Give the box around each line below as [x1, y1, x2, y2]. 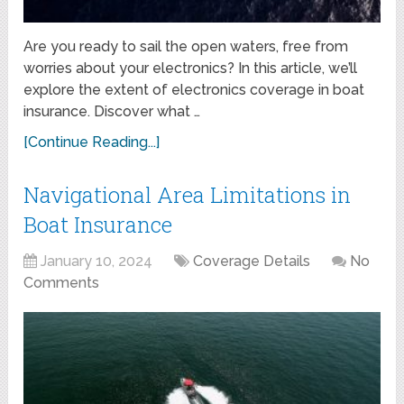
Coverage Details [193, 252, 311, 271]
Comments [23, 274, 100, 292]
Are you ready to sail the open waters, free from [23, 38, 349, 56]
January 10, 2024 [41, 252, 153, 271]
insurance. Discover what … [23, 103, 201, 121]
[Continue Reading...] [23, 133, 161, 151]
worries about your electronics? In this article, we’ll [23, 60, 358, 78]
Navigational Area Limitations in [23, 180, 352, 210]
